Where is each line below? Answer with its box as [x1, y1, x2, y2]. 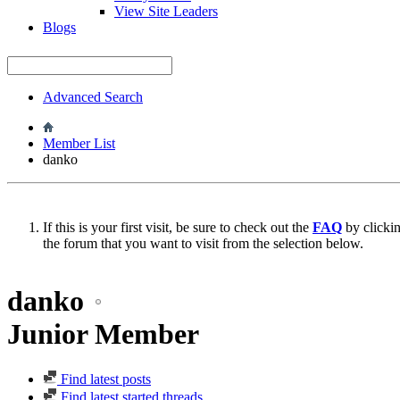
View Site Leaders [114, 3, 218, 19]
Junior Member [7, 318, 199, 351]
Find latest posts [57, 371, 151, 387]
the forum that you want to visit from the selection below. [43, 235, 363, 251]
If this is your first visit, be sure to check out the [43, 219, 312, 235]
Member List [43, 135, 115, 151]
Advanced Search [43, 88, 143, 104]
